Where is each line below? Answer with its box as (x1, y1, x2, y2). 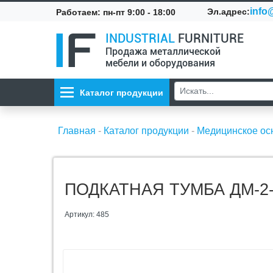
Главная (58, 126, 96, 136)
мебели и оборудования (105, 57, 215, 69)
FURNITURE (175, 31, 244, 46)
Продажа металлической (105, 46, 221, 57)
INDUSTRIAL (105, 31, 175, 46)
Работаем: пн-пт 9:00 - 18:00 (56, 7, 175, 17)
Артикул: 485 (65, 210, 109, 219)
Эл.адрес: (207, 7, 250, 16)
